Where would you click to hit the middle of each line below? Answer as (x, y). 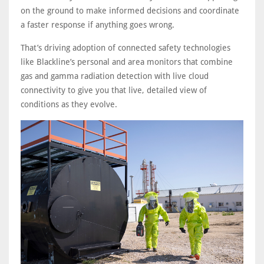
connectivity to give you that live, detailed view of (114, 90)
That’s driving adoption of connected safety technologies (126, 48)
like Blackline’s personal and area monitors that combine (127, 62)
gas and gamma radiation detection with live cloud (115, 76)
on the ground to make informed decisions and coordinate (130, 11)
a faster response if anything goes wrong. (98, 25)
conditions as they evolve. (69, 104)
